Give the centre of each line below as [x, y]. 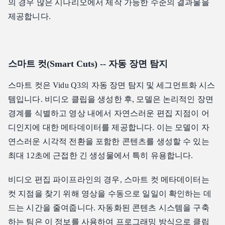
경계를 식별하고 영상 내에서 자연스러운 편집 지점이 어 [109, 114]
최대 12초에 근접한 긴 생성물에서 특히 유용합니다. [101, 156]
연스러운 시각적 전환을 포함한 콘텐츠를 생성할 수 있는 [109, 142]
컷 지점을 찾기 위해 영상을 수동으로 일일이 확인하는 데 [110, 194]
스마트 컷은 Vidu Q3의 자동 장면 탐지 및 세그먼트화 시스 [112, 85]
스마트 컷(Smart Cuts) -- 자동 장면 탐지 [88, 64]
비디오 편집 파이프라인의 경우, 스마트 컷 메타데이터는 [109, 180]
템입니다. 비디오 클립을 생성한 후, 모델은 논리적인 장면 [111, 99]
